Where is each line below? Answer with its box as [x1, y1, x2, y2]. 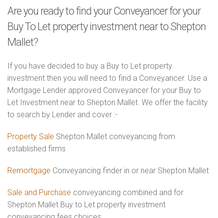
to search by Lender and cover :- [7, 110, 118, 119]
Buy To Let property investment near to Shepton [7, 20, 206, 33]
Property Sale [7, 132, 54, 141]
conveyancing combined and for [71, 188, 183, 197]
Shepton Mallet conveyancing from [54, 132, 175, 141]
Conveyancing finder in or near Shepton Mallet [51, 166, 209, 175]
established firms [7, 144, 66, 153]
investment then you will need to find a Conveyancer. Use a [7, 73, 207, 83]
